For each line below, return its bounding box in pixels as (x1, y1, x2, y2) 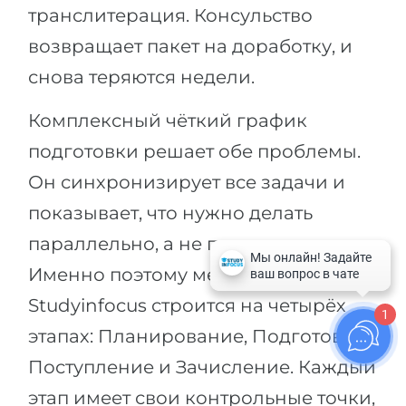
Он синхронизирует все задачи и (28, 170, 345, 193)
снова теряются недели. (28, 65, 255, 88)
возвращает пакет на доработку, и (28, 34, 353, 57)
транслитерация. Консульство (28, 4, 313, 26)
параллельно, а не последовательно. (28, 232, 377, 255)
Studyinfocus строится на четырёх (28, 294, 346, 316)
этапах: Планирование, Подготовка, (28, 324, 368, 347)
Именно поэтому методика (28, 263, 284, 285)
